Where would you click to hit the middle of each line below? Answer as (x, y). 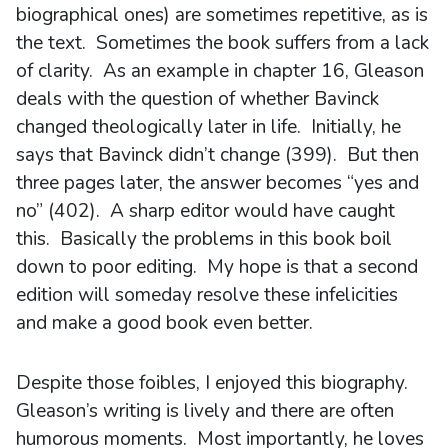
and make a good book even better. (164, 322)
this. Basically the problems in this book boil (204, 238)
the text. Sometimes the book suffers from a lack (222, 42)
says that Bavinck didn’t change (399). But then (217, 154)
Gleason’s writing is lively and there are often (205, 410)
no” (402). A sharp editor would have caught (205, 210)
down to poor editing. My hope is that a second (217, 266)
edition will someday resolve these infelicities (207, 294)
